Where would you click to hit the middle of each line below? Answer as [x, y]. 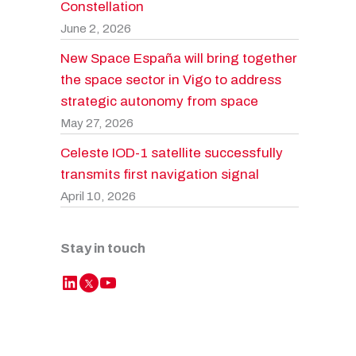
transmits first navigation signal [160, 174]
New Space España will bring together [179, 58]
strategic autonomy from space [159, 101]
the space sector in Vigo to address [171, 79]
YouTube [103, 282]
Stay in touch [103, 249]
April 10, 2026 [98, 196]
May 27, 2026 [97, 123]
